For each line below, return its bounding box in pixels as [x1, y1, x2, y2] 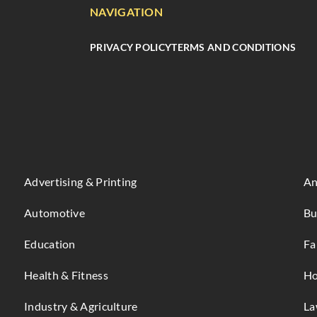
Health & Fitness [24, 268, 108, 282]
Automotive [24, 206, 85, 220]
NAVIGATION [90, 5, 163, 18]
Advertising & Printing [24, 175, 137, 189]
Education [24, 237, 76, 251]
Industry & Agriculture [24, 299, 138, 313]
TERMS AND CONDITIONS [171, 41, 296, 53]
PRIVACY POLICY [90, 41, 172, 53]
